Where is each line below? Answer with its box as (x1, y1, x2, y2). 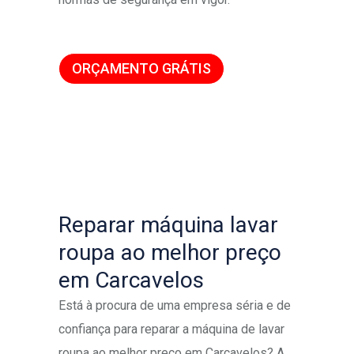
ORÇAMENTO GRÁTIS (72, 59, 211, 77)
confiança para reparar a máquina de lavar (58, 322, 284, 337)
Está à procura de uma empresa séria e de (58, 298, 291, 314)
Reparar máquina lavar (58, 212, 278, 239)
